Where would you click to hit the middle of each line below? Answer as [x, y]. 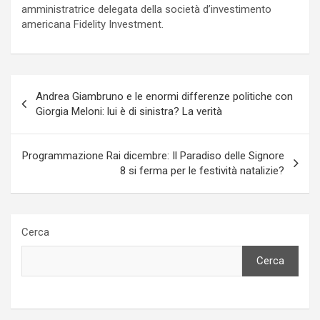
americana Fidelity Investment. [92, 24]
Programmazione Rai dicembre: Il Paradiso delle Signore [153, 155]
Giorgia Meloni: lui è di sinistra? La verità [129, 111]
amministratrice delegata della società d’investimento [146, 9]
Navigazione [60, 85]
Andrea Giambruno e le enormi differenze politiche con [164, 96]
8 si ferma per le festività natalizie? [202, 170]
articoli [39, 108]
